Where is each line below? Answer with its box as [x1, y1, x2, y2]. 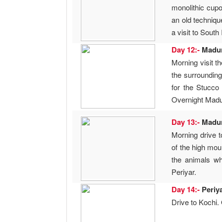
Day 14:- [171, 184, 202, 195]
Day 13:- [171, 116, 202, 128]
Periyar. [171, 166, 197, 177]
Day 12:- [171, 44, 202, 55]
